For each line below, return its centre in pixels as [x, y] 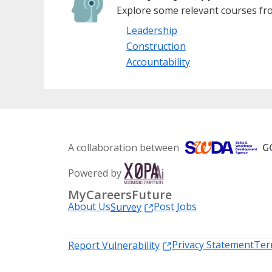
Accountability [158, 62]
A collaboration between [124, 148]
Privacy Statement [213, 245]
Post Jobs [175, 207]
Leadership [151, 31]
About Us [89, 207]
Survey [126, 207]
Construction [156, 46]
